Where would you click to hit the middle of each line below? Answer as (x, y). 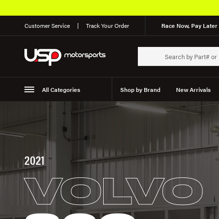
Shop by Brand (140, 89)
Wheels (90, 113)
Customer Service (47, 25)
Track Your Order (108, 25)
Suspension (48, 113)
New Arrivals (193, 89)
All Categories (61, 89)
